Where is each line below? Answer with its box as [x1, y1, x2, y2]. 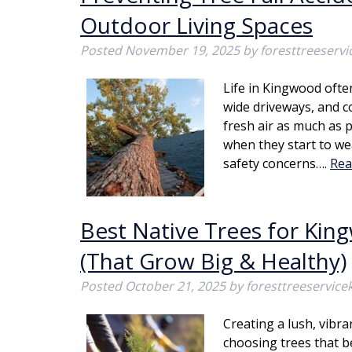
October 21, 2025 [125, 277, 225, 295]
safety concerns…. [223, 155, 330, 172]
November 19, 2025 [125, 42, 240, 59]
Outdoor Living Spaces [80, 10, 313, 40]
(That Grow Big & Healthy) [80, 246, 346, 276]
